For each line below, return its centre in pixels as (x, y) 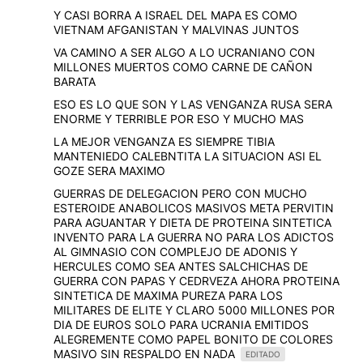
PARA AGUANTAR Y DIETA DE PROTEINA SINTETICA (192, 223)
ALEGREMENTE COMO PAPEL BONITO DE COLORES (193, 340)
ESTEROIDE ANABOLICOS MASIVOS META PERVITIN (194, 208)
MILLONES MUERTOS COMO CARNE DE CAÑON (183, 67)
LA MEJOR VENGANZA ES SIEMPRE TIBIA (164, 142)
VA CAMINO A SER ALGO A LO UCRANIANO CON (184, 53)
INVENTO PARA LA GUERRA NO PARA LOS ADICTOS (194, 237)
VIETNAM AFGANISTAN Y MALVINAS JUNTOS (176, 30)
